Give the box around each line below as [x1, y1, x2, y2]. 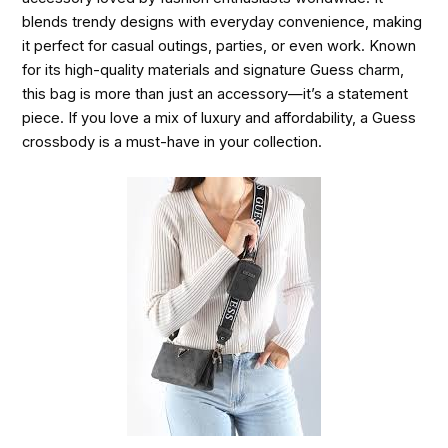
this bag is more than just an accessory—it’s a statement [22, 84, 409, 103]
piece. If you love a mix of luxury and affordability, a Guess [22, 108, 417, 127]
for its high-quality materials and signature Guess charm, [22, 60, 405, 79]
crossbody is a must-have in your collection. [22, 132, 323, 151]
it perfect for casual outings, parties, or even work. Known [22, 36, 417, 55]
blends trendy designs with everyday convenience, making [22, 12, 423, 31]
